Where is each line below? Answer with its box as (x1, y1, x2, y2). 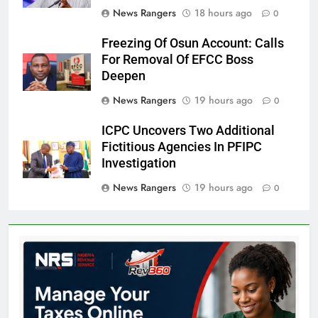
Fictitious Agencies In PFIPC (102, 140, 262, 155)
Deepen (102, 69, 146, 84)
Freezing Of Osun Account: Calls (102, 36, 284, 51)
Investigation (102, 156, 176, 171)
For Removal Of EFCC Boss (102, 53, 253, 67)
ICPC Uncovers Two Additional (102, 124, 275, 138)
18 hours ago (194, 6, 252, 21)
